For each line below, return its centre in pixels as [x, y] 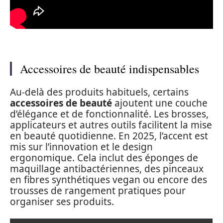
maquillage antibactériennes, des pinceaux [107, 169]
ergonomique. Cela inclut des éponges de [104, 158]
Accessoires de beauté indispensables [110, 68]
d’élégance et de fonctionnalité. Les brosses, [109, 114]
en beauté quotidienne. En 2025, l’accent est [109, 136]
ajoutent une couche [160, 103]
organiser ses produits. [62, 202]
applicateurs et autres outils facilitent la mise [111, 125]
